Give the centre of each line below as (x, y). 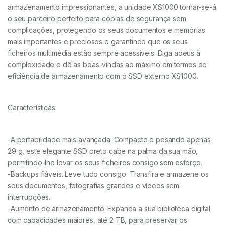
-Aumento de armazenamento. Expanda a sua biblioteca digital (109, 208)
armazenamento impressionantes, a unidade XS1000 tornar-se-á (112, 7)
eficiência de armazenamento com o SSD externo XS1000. (103, 76)
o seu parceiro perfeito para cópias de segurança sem (97, 18)
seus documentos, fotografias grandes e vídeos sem (94, 185)
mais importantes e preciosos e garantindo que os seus (98, 41)
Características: (32, 107)
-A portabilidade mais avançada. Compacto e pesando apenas (109, 139)
